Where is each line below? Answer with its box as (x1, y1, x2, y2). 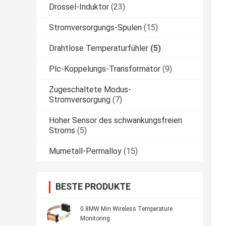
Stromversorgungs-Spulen (49, 23, 142, 33)
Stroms (49, 126, 75, 136)
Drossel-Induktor (49, 2, 109, 12)
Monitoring (80, 215, 110, 222)
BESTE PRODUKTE (55, 181, 131, 192)
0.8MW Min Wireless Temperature (80, 205, 173, 213)
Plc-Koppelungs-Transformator (49, 64, 160, 74)
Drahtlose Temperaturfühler (49, 43, 148, 53)
